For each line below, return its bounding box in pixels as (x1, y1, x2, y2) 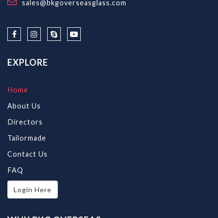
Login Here (14, 185, 52, 194)
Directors (7, 118, 43, 126)
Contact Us (7, 150, 48, 158)
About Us (7, 102, 41, 110)
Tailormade (7, 134, 46, 142)
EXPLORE (7, 57, 48, 68)
